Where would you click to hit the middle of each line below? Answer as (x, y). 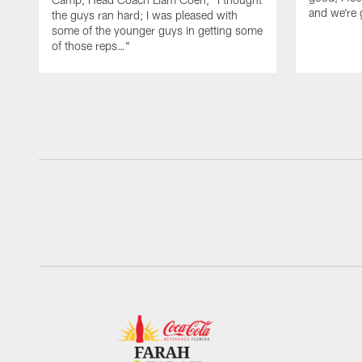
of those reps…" (91, 46)
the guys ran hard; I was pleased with (145, 15)
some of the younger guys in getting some (157, 31)
